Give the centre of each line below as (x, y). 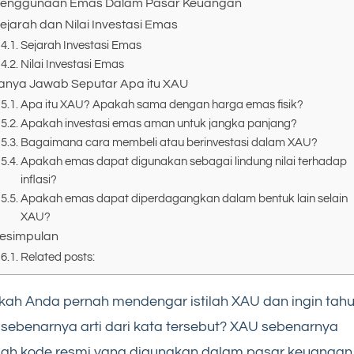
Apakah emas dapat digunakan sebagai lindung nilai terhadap (183, 162)
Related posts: (57, 258)
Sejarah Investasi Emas (81, 46)
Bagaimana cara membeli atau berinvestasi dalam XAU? (169, 143)
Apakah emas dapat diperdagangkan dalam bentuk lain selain (184, 199)
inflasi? (38, 180)
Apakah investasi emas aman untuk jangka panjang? (158, 124)
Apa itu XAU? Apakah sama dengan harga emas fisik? (162, 105)
